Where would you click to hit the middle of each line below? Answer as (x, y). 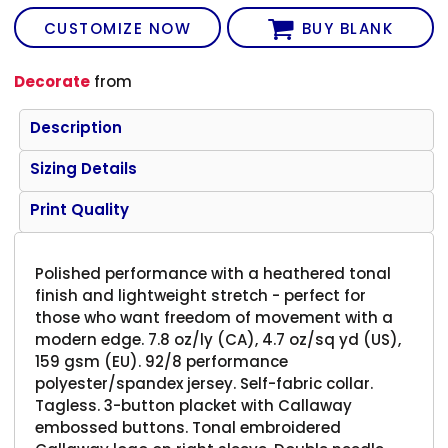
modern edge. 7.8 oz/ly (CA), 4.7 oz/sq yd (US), (218, 339)
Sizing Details (84, 168)
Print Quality (80, 209)
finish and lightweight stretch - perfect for (201, 295)
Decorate (52, 81)
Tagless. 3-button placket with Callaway (194, 405)
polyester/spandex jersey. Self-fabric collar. (204, 383)
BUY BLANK (347, 29)
